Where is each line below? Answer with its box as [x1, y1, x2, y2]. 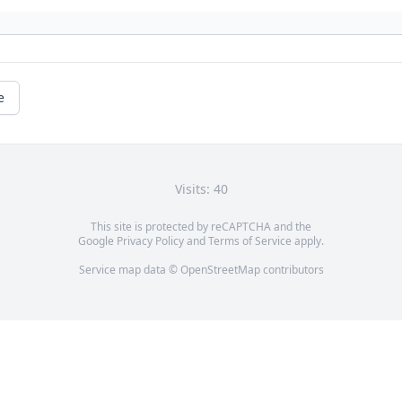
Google [78, 233, 117, 249]
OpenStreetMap [179, 262, 260, 278]
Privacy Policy [117, 233, 184, 249]
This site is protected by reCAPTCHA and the [91, 219, 311, 235]
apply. [292, 233, 324, 249]
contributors [259, 262, 324, 278]
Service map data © [78, 262, 180, 278]
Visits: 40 [174, 180, 228, 198]
